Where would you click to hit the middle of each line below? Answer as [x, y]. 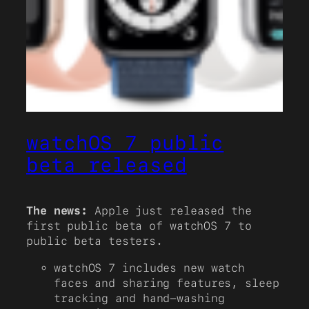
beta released [107, 165]
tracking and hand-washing [139, 298]
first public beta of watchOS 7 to [139, 226]
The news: [57, 211]
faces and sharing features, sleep [167, 283]
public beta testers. [94, 241]
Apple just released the [170, 211]
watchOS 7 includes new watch [150, 268]
